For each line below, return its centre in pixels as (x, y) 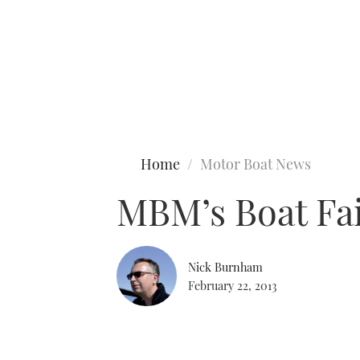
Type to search (47, 79)
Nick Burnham (225, 266)
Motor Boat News (256, 164)
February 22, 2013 (232, 285)
